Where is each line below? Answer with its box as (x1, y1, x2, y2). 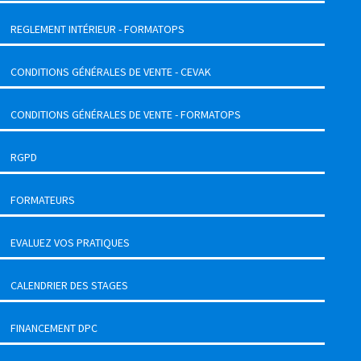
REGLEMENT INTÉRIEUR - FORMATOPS (10, 21, 185, 36)
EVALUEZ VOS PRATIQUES (10, 234, 130, 250)
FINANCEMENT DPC (10, 320, 98, 335)
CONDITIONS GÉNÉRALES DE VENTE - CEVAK (10, 64, 211, 79)
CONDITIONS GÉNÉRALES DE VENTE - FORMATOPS (10, 106, 241, 122)
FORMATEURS (10, 192, 75, 207)
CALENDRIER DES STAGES (10, 277, 128, 293)
